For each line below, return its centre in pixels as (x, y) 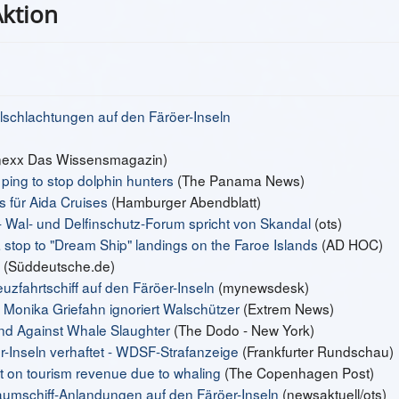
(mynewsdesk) (264, 287)
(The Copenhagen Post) (297, 372)
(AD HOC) (350, 244)
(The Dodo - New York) (244, 330)
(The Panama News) (239, 180)
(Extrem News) (289, 308)
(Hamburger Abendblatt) (184, 201)
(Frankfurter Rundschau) (318, 351)
